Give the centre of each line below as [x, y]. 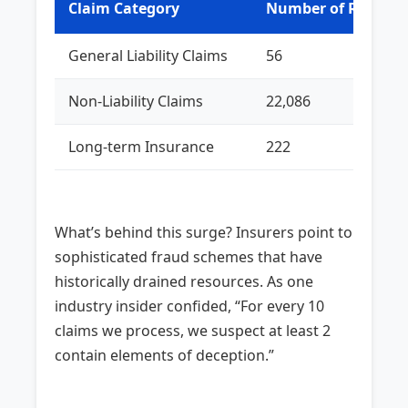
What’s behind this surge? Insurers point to [204, 232]
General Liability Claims [148, 55]
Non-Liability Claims [136, 101]
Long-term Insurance [142, 146]
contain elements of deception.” [165, 355]
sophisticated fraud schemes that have [189, 256]
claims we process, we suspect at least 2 [193, 330]
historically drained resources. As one [184, 281]
